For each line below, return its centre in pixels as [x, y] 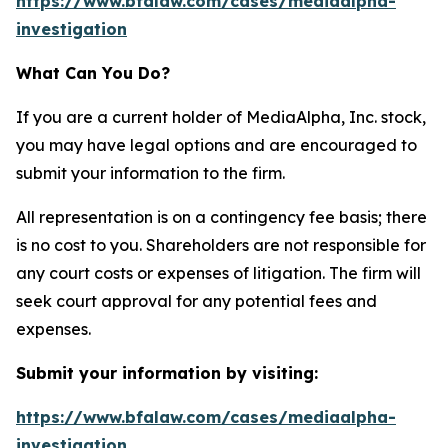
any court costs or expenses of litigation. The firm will [218, 273]
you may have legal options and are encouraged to [216, 145]
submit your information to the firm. [150, 173]
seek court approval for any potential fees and [196, 301]
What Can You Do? [93, 73]
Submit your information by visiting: [167, 373]
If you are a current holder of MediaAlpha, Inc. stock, [221, 117]
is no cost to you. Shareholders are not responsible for [221, 245]
